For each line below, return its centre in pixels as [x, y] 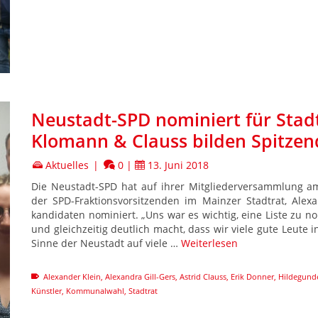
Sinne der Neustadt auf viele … [106, 243]
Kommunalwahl [95, 290]
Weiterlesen [209, 243]
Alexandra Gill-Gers [140, 276]
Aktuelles [67, 165]
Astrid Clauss [203, 276]
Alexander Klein [72, 276]
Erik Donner [252, 276]
